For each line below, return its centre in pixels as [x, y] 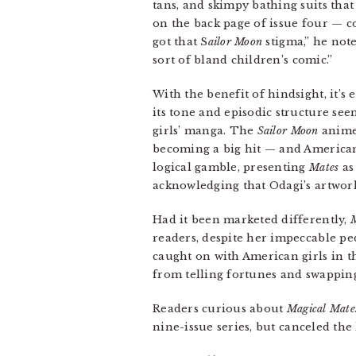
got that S [180, 42]
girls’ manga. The [205, 131]
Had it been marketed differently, [252, 220]
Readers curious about [220, 309]
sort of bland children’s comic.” [243, 60]
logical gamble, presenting [231, 167]
